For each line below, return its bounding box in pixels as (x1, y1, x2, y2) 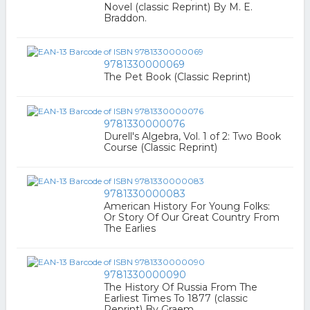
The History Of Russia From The (103, 281, 257, 294)
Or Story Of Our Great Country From (103, 211, 280, 224)
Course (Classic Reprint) (103, 140, 217, 154)
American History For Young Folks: (103, 200, 270, 213)
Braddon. (103, 12, 147, 25)
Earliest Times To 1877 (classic (103, 292, 248, 305)
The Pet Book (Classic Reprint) (103, 71, 250, 84)
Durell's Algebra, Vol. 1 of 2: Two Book (103, 129, 281, 143)
